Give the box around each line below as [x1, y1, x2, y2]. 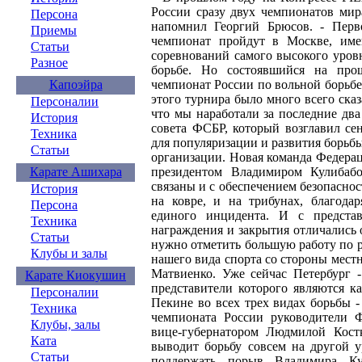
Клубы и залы [31, 246, 107, 260]
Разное [31, 56, 68, 69]
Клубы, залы [31, 318, 100, 331]
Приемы [31, 23, 77, 37]
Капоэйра [48, 78, 103, 91]
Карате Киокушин [25, 268, 126, 282]
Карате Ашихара [29, 165, 122, 179]
